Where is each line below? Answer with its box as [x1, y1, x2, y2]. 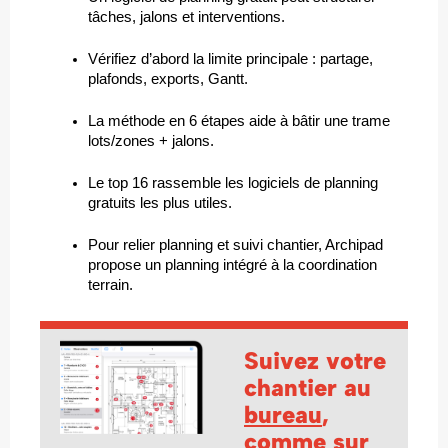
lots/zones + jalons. [88, 132, 214, 149]
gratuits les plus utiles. [88, 194, 232, 211]
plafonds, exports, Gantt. [88, 70, 248, 87]
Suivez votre [244, 345, 386, 375]
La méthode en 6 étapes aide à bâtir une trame [88, 112, 390, 129]
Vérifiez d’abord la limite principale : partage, [88, 50, 373, 67]
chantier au [244, 372, 371, 402]
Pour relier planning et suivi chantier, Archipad [88, 236, 383, 253]
